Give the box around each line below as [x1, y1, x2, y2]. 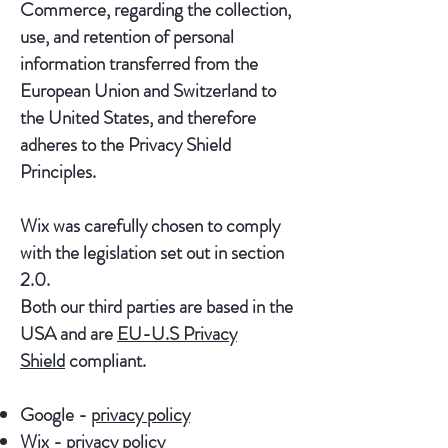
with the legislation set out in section [20, 239, 284, 266]
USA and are [20, 320, 117, 347]
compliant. [65, 347, 146, 374]
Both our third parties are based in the [20, 293, 293, 320]
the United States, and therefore [20, 104, 256, 131]
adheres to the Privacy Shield [20, 131, 231, 158]
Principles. [20, 158, 96, 185]
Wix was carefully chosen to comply [20, 212, 280, 239]
